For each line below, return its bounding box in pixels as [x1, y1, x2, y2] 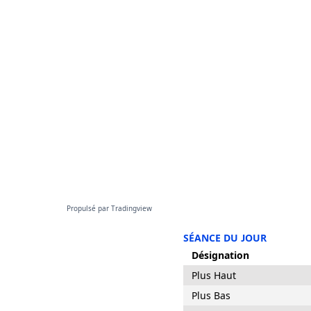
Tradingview [111, 203, 152, 213]
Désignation [192, 249, 249, 262]
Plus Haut [192, 269, 236, 282]
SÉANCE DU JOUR [183, 231, 267, 244]
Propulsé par [67, 203, 111, 213]
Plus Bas [192, 289, 230, 302]
